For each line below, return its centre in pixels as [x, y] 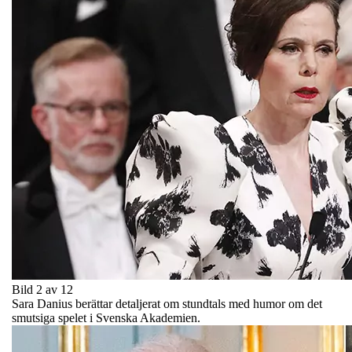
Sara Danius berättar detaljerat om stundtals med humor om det [167, 303]
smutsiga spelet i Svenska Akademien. [106, 317]
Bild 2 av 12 [42, 289]
